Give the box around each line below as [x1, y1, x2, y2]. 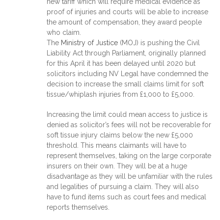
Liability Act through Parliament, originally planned [47, 49, 206, 57]
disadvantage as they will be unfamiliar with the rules [47, 172, 213, 180]
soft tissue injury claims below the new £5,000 [47, 131, 193, 139]
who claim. [47, 28, 81, 36]
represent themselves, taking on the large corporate [47, 151, 211, 160]
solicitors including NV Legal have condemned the [47, 69, 208, 78]
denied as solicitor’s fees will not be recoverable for [47, 120, 211, 129]
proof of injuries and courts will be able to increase [47, 7, 208, 16]
